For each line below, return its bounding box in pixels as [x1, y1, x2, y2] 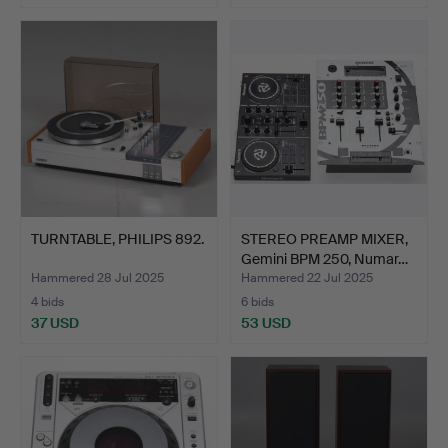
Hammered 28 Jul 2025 [31, 270, 164, 287]
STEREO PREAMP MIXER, [241, 230, 408, 249]
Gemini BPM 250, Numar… [241, 250, 408, 269]
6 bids [241, 294, 274, 311]
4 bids [31, 294, 64, 311]
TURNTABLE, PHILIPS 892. [31, 230, 204, 249]
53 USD [241, 314, 291, 333]
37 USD [31, 314, 79, 333]
